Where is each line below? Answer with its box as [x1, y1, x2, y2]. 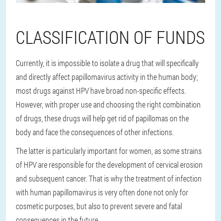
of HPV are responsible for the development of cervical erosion [16, 159, 203, 170]
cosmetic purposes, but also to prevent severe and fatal [16, 201, 182, 212]
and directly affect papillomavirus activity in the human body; [16, 72, 198, 82]
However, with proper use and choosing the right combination [16, 99, 201, 110]
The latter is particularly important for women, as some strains [16, 146, 202, 156]
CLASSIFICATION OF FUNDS [16, 25, 205, 49]
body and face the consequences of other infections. [16, 127, 174, 138]
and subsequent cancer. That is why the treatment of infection [16, 173, 202, 184]
